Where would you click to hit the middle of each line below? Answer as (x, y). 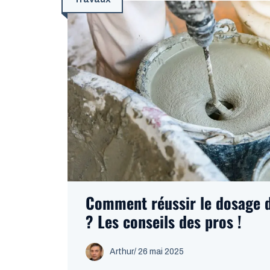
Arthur (122, 252)
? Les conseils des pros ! (164, 221)
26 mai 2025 (161, 252)
